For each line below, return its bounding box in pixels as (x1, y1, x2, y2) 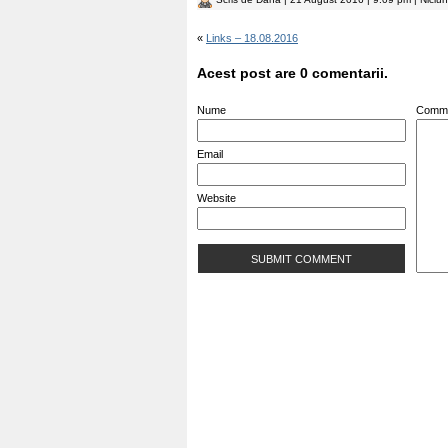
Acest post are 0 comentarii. (197, 65, 388, 81)
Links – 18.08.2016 (206, 32, 298, 44)
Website (197, 192, 236, 204)
